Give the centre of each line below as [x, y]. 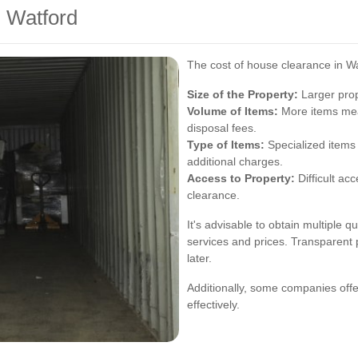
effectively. [213, 305]
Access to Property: [241, 179]
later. [199, 259]
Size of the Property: [243, 95]
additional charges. [235, 162]
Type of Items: [226, 145]
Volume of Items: [233, 111]
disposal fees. [222, 128]
